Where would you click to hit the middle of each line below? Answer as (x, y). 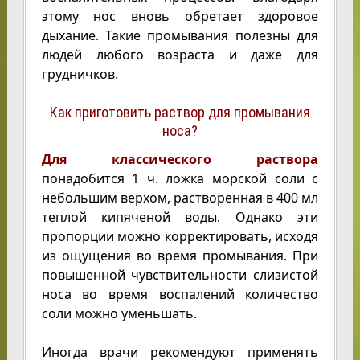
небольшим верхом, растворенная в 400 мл (180, 197)
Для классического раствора (180, 159)
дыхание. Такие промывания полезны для (180, 35)
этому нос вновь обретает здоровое (180, 16)
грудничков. (80, 74)
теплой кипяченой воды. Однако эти (180, 217)
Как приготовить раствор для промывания (180, 112)
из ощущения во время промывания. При (180, 255)
